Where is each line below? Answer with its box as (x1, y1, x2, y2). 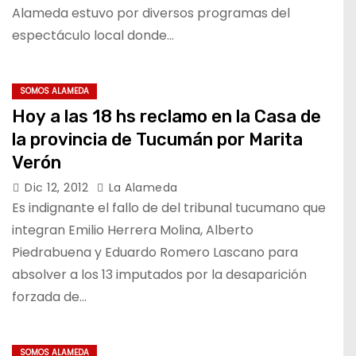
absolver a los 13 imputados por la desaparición (12, 265, 307, 284)
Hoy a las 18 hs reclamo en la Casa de (12, 106, 321, 127)
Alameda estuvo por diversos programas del (12, 4, 290, 22)
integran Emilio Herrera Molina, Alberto (12, 221, 253, 239)
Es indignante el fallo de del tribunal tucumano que (12, 199, 326, 217)
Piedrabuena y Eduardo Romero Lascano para (12, 243, 298, 261)
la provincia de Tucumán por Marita (12, 129, 303, 150)
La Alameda (105, 180, 178, 195)
